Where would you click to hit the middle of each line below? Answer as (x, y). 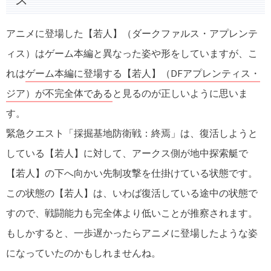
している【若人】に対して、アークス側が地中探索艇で (127, 153)
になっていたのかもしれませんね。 (83, 253)
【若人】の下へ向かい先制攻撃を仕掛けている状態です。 (132, 173)
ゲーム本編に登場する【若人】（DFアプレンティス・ (143, 73)
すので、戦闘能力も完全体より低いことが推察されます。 (132, 213)
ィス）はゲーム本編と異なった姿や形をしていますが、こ (132, 54)
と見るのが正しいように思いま (180, 93)
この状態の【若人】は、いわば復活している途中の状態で (132, 193)
